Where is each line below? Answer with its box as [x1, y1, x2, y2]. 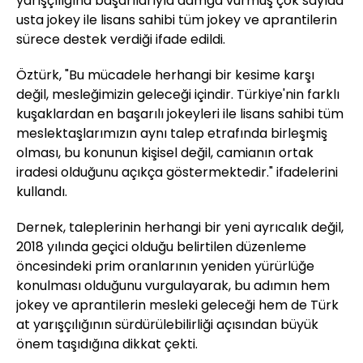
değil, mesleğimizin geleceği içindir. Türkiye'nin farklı [16, 84, 340, 104]
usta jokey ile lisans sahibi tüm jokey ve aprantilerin [16, 10, 337, 29]
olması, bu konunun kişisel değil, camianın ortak [16, 143, 314, 162]
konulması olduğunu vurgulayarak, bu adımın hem [16, 275, 330, 295]
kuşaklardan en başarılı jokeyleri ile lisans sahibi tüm [16, 104, 344, 123]
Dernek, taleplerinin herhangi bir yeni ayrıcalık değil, [16, 217, 344, 237]
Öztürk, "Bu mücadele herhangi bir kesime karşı [16, 65, 314, 84]
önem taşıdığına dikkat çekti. [16, 334, 198, 353]
